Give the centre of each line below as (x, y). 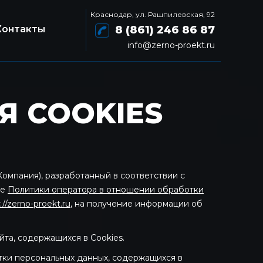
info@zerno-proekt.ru (171, 45)
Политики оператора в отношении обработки (106, 190)
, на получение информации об (136, 204)
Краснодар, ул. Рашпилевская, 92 (153, 14)
